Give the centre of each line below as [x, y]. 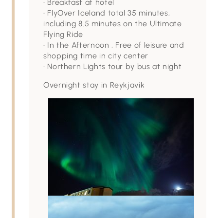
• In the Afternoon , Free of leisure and [114, 45]
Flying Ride [64, 34]
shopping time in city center [96, 56]
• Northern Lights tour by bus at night [113, 66]
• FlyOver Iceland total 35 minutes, [107, 13]
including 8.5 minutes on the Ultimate [113, 24]
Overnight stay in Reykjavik [94, 85]
